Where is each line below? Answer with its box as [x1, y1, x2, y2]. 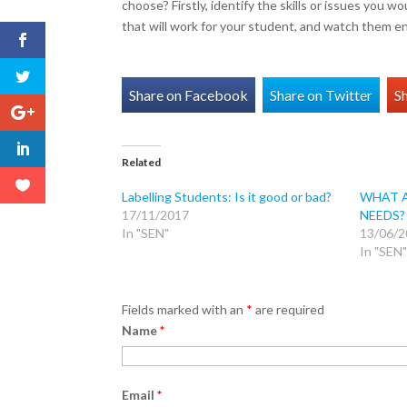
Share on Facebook [129, 85, 249, 104]
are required [253, 301, 325, 317]
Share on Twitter [270, 85, 373, 104]
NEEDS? [359, 206, 405, 223]
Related [122, 154, 162, 169]
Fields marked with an [122, 301, 247, 317]
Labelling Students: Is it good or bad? [122, 188, 333, 204]
